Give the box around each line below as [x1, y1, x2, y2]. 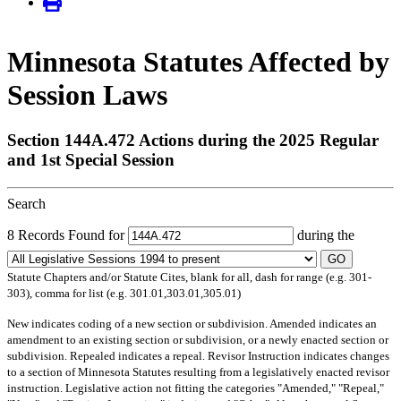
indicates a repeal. [115, 348, 208, 363]
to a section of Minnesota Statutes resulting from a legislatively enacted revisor [7, 364, 389, 379]
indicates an [316, 316, 377, 330]
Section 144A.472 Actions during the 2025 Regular [7, 131, 379, 150]
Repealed [70, 348, 115, 363]
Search [7, 195, 46, 211]
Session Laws [7, 78, 167, 111]
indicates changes [301, 348, 389, 363]
